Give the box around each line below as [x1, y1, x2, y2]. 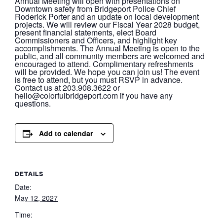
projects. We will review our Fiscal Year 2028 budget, [15, 18, 200, 30]
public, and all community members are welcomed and [15, 50, 205, 62]
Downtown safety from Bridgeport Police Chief [15, 2, 176, 14]
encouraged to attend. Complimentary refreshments [15, 58, 193, 70]
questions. [15, 97, 51, 109]
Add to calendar [39, 128, 93, 138]
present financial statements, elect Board [15, 26, 156, 38]
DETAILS [15, 169, 43, 178]
